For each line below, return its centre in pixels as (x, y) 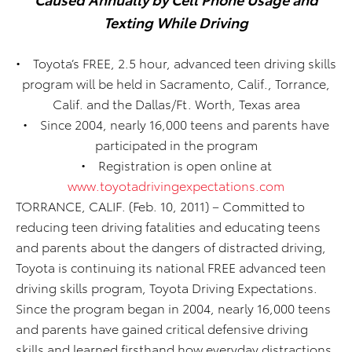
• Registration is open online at (176, 165)
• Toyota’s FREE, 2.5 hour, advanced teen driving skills (176, 62)
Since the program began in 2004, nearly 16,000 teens (173, 308)
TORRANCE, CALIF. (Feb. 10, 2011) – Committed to (160, 205)
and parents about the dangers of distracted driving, (171, 246)
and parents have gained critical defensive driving (162, 328)
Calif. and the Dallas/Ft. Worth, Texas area (176, 103)
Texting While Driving (176, 22)
